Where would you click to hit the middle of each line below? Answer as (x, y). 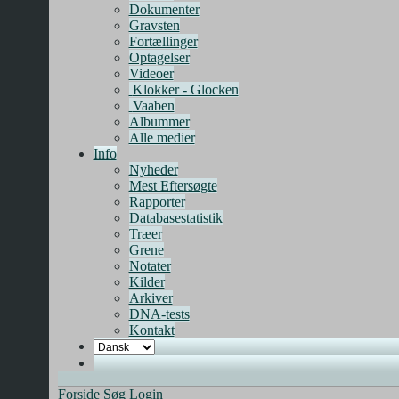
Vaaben (153, 106)
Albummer (159, 122)
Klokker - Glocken (185, 90)
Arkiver (151, 298)
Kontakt (151, 330)
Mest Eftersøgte (173, 186)
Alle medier (162, 138)
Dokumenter (164, 9)
